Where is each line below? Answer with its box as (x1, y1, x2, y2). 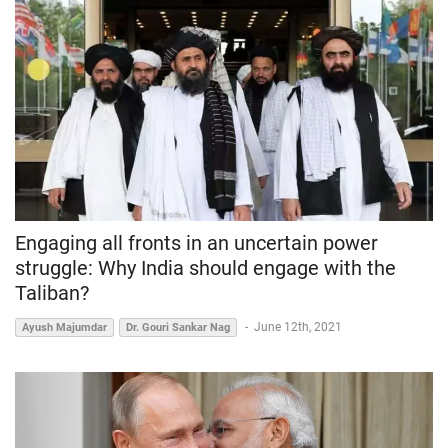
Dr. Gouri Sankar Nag (126, 321, 230, 335)
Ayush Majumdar (22, 321, 107, 335)
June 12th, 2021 (254, 320, 342, 335)
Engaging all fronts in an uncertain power (15, 231, 378, 256)
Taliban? (15, 281, 89, 306)
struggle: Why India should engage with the (15, 256, 396, 281)
